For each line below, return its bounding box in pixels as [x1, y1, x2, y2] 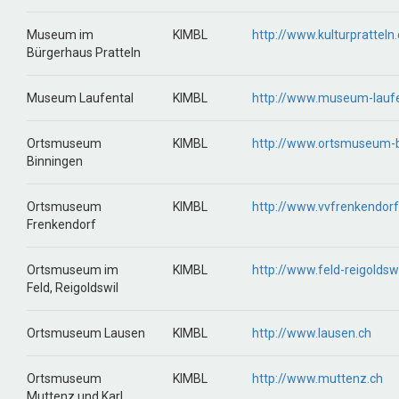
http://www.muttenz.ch [252, 371, 383, 386]
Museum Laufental [27, 91, 134, 105]
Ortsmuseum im [27, 263, 118, 277]
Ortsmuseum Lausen [27, 326, 145, 340]
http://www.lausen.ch [252, 326, 371, 340]
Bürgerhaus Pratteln [27, 45, 141, 60]
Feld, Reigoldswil [27, 281, 118, 295]
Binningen [27, 154, 83, 168]
